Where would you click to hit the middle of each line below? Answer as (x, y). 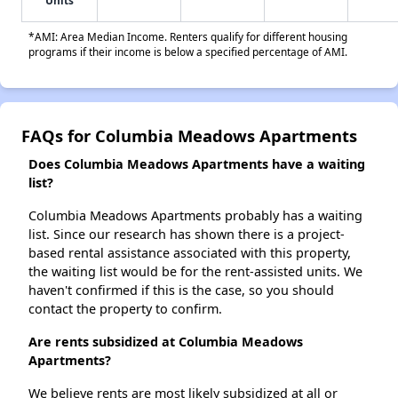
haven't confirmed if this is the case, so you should (181, 291)
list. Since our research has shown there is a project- (187, 235)
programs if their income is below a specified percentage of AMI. (188, 52)
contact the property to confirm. (125, 309)
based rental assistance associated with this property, (190, 253)
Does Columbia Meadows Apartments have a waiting (197, 164)
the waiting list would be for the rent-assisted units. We (195, 272)
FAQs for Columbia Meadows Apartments (189, 136)
